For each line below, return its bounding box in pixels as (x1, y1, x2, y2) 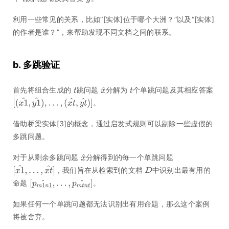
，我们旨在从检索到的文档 (55, 166, 143, 175)
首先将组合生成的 (13, 85, 72, 95)
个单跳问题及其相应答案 (133, 85, 214, 95)
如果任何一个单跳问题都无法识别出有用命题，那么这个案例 (13, 199, 210, 209)
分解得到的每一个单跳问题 (85, 153, 174, 162)
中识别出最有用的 (152, 166, 211, 175)
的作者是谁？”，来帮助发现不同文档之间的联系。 (13, 28, 176, 37)
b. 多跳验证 (13, 59, 60, 71)
